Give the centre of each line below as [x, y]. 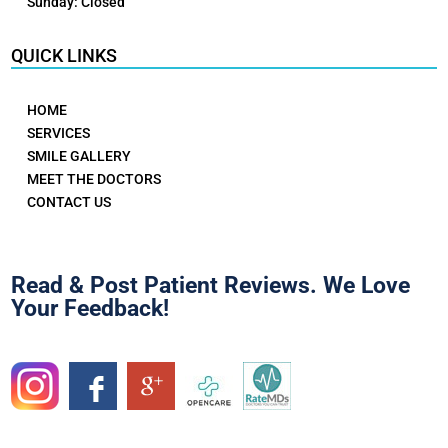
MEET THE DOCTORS [93, 178]
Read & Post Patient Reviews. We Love [211, 285]
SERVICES [58, 132]
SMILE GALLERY [78, 155]
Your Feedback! [90, 308]
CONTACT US [68, 201]
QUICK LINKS [64, 55]
